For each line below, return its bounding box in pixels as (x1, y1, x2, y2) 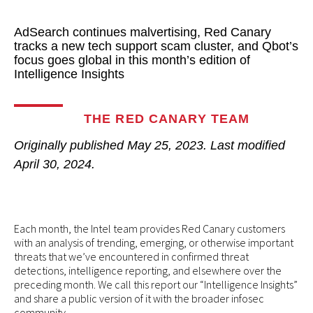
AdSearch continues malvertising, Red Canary (14, 25, 271, 40)
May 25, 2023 (127, 138, 203, 152)
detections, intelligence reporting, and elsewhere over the (14, 263, 282, 277)
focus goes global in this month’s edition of (14, 53, 250, 68)
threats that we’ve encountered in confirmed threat (14, 249, 249, 263)
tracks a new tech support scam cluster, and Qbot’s (14, 39, 298, 54)
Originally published (14, 138, 127, 152)
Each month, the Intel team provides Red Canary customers (14, 221, 285, 235)
